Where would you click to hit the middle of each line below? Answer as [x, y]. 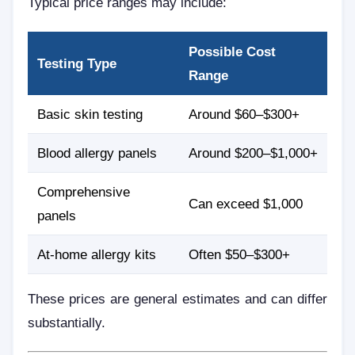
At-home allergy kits [97, 254]
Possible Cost [232, 51]
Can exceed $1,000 [246, 203]
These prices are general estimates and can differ [177, 298]
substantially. [67, 322]
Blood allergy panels [97, 153]
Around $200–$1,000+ [253, 153]
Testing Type [77, 63]
